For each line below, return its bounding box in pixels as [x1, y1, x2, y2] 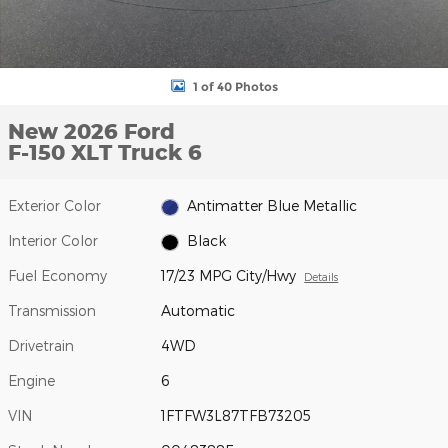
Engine [8, 372, 55, 390]
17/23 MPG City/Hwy [161, 267, 297, 285]
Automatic [161, 302, 236, 320]
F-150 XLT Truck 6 [8, 139, 202, 165]
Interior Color [8, 232, 98, 250]
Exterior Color [8, 197, 101, 214]
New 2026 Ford [8, 118, 175, 144]
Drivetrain [8, 337, 74, 355]
